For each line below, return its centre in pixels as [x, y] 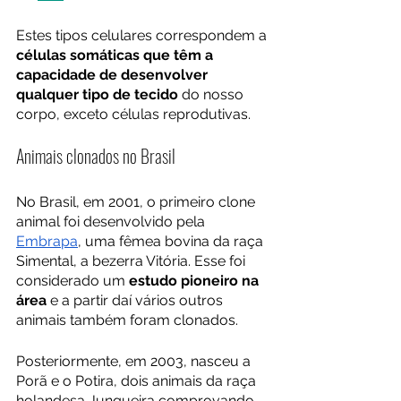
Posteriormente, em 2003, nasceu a [135, 361]
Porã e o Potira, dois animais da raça [138, 381]
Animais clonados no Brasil [96, 156]
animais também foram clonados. [129, 320]
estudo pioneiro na [196, 281]
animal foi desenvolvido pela [112, 222]
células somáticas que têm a [116, 55]
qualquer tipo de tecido [97, 94]
